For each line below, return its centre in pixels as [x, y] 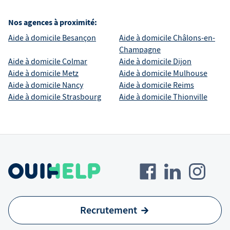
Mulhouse [190, 74]
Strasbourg [82, 97]
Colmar [75, 62]
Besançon [79, 38]
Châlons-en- [194, 38]
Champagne [140, 50]
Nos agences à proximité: [53, 23]
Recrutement [109, 210]
